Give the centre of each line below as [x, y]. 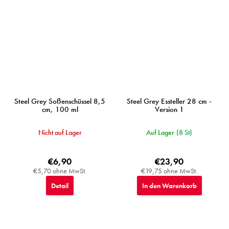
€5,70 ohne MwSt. [60, 171]
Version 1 [169, 110]
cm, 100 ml [60, 110]
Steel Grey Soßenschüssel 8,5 [60, 101]
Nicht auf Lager [60, 133]
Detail [60, 186]
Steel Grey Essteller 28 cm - [169, 101]
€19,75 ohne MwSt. [169, 171]
